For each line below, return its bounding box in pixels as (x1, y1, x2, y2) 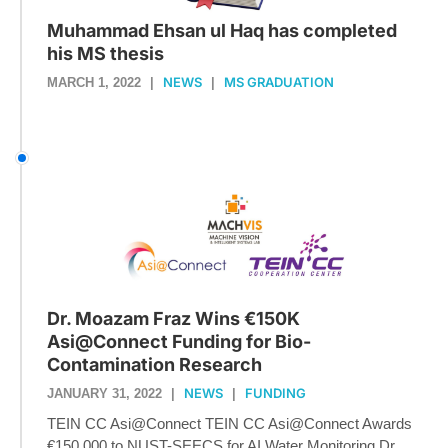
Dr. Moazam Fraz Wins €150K (47, 307, 300, 329)
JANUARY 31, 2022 (47, 385, 162, 401)
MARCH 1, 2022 (47, 75, 141, 91)
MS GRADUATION (224, 74, 334, 91)
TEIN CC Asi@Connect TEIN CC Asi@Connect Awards (47, 414, 412, 432)
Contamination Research (47, 353, 262, 375)
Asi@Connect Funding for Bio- (47, 330, 311, 352)
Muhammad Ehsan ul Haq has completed (47, 20, 397, 42)
